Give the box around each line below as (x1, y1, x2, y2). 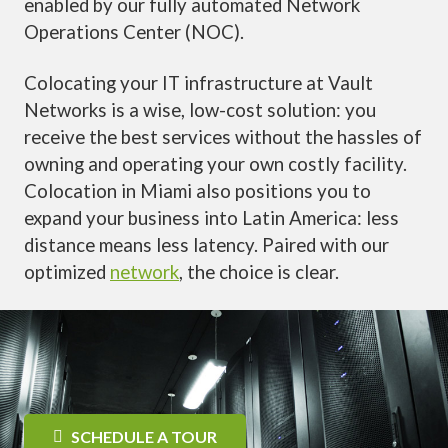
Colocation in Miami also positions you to (24, 180, 371, 203)
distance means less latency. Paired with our (24, 234, 389, 257)
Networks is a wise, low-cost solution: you (24, 99, 376, 122)
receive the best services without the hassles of (24, 126, 422, 149)
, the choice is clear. (179, 261, 339, 284)
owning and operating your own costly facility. (24, 153, 407, 176)
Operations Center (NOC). (24, 21, 244, 44)
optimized (24, 261, 110, 284)
